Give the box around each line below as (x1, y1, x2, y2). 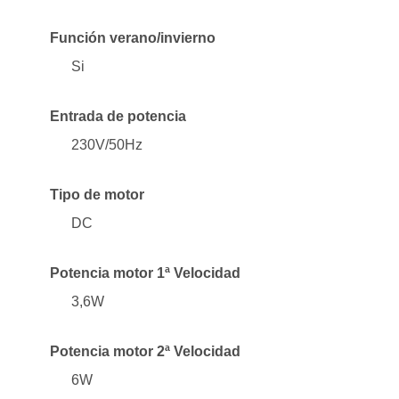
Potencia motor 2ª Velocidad (50, 343, 240, 359)
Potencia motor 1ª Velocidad (50, 265, 240, 281)
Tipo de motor (50, 186, 144, 202)
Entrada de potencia (50, 108, 186, 124)
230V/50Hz (71, 136, 142, 152)
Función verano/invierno (50, 29, 216, 45)
